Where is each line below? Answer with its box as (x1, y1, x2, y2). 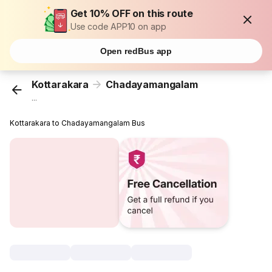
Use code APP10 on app (70, 21, 166, 32)
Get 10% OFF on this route (70, 7, 194, 19)
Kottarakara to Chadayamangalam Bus (10, 118, 146, 128)
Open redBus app (100, 46, 172, 56)
